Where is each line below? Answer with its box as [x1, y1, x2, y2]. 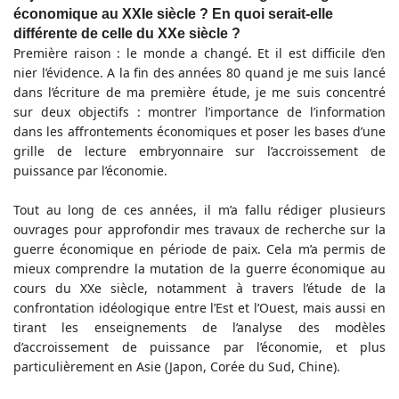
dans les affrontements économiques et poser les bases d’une [13, 123, 386, 141]
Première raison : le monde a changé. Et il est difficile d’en [13, 45, 386, 62]
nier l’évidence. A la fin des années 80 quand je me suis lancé [13, 64, 386, 82]
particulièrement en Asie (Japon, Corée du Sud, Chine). [13, 358, 340, 376]
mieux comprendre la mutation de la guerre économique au [13, 260, 386, 278]
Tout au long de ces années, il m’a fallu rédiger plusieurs [13, 201, 386, 219]
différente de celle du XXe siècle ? [13, 26, 240, 42]
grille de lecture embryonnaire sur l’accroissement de [13, 142, 386, 160]
